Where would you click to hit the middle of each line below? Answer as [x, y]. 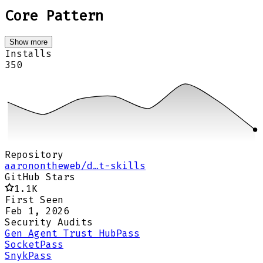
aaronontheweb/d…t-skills [75, 166]
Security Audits [49, 222]
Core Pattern [54, 16]
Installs [28, 54]
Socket [22, 244]
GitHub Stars [40, 177]
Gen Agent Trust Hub [60, 233]
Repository [34, 154]
